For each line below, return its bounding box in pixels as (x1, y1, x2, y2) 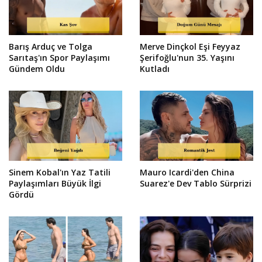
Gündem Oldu (9, 63, 65, 75)
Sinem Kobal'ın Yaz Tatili (9, 167, 111, 178)
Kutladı (140, 63, 170, 75)
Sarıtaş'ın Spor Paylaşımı (9, 52, 110, 64)
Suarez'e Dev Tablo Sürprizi (140, 178, 251, 189)
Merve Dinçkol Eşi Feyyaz (140, 41, 240, 53)
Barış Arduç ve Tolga (9, 41, 92, 53)
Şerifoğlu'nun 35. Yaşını (140, 52, 235, 64)
